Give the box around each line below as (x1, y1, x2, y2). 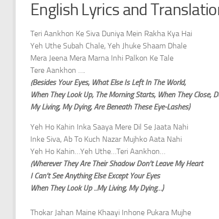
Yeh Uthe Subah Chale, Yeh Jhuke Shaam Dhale (30, 41, 187, 50)
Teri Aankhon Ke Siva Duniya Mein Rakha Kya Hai (30, 28, 192, 38)
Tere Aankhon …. (30, 65, 85, 75)
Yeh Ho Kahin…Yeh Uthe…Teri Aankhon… (30, 146, 165, 156)
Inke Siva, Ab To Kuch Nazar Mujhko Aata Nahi (30, 134, 182, 144)
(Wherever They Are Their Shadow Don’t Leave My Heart (30, 158, 203, 168)
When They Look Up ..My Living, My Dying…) (30, 183, 164, 193)
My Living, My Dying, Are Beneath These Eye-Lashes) (30, 102, 190, 111)
